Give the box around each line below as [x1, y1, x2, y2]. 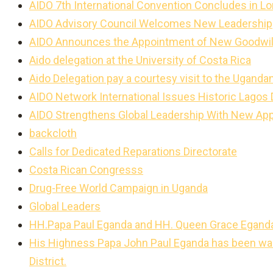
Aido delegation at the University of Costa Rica [29, 54, 251, 66]
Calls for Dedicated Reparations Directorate [29, 145, 237, 158]
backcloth [29, 127, 77, 140]
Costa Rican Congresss [29, 163, 143, 176]
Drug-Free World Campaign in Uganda [29, 182, 208, 194]
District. [29, 255, 66, 268]
